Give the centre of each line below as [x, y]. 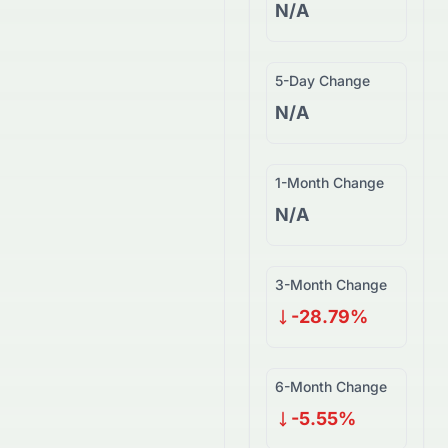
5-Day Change [322, 80]
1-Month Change [329, 182]
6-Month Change [331, 386]
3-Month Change [331, 284]
